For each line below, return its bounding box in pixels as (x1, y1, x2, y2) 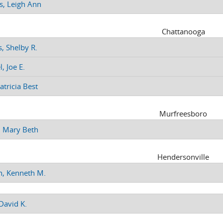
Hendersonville (157, 151, 210, 162)
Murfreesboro (159, 108, 208, 118)
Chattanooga (161, 26, 205, 36)
